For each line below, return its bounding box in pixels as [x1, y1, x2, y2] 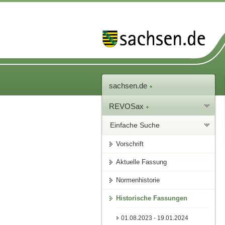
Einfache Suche [110, 121, 160, 130]
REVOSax [109, 102, 146, 111]
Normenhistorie [116, 176, 160, 184]
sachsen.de [109, 81, 150, 90]
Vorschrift [116, 140, 144, 148]
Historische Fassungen [116, 194, 188, 202]
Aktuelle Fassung [116, 158, 167, 166]
